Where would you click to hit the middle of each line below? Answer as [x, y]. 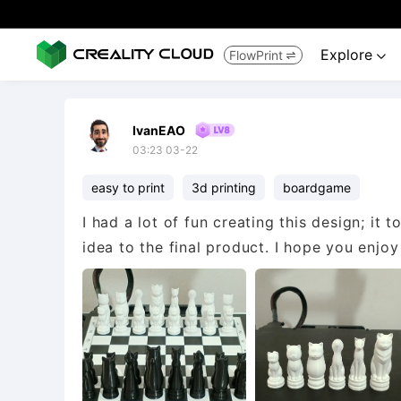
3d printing [224, 188]
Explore [349, 55]
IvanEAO [159, 130]
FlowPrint [256, 55]
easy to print [128, 188]
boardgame [317, 188]
